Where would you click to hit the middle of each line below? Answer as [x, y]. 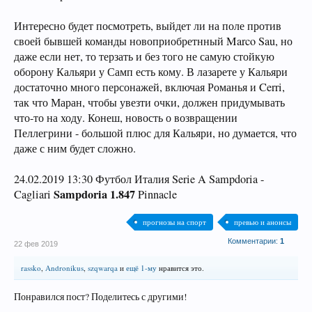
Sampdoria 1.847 [94, 194]
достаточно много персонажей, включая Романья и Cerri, [149, 87]
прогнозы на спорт [174, 222]
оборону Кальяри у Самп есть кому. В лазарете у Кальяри [151, 72]
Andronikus [64, 268]
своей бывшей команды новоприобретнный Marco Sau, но [153, 41]
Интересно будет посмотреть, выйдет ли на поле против [148, 26]
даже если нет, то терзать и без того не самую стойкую [144, 56]
